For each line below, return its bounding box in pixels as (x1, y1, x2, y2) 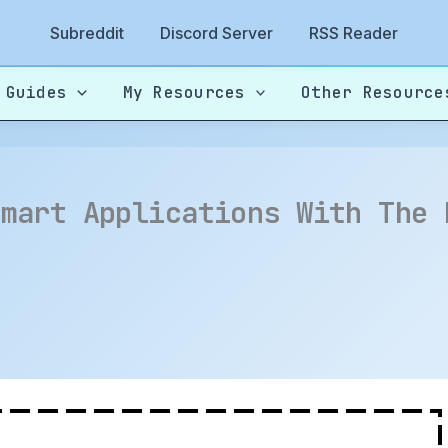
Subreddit (50, 23, 124, 43)
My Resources (122, 82, 246, 103)
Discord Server (160, 23, 273, 43)
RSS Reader (309, 23, 398, 43)
